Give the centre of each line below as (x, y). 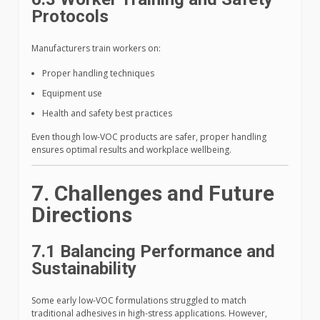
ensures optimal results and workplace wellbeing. (131, 150)
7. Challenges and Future (153, 194)
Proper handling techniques (98, 74)
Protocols (70, 17)
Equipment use (72, 94)
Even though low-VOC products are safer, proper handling (149, 137)
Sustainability (84, 269)
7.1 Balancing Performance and (153, 252)
